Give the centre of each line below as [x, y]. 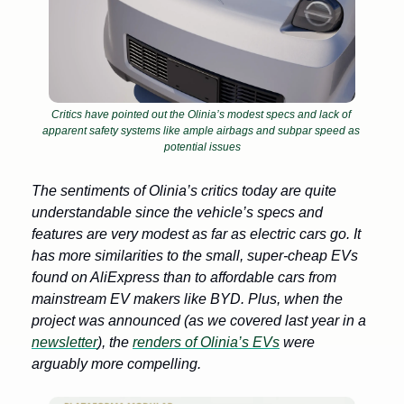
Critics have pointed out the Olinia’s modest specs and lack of [201, 115]
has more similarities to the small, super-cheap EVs [195, 256]
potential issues [202, 147]
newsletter [64, 343]
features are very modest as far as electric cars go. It [196, 234]
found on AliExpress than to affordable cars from [184, 278]
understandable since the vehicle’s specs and [177, 213]
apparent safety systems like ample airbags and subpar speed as [201, 131]
